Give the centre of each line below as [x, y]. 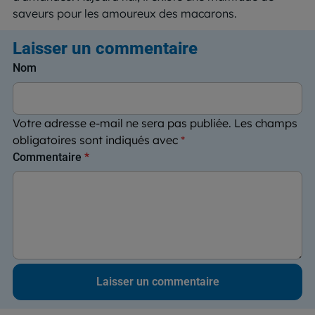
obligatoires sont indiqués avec [97, 140]
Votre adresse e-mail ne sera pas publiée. [122, 123]
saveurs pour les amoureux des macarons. [125, 13]
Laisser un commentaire [105, 48]
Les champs [266, 123]
